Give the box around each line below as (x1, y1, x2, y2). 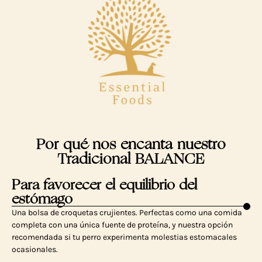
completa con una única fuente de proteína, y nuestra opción (12, 220, 233, 230)
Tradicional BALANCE (57, 149, 205, 170)
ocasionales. (12, 244, 58, 255)
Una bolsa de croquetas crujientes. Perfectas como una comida (12, 208, 242, 218)
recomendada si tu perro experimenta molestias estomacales (12, 232, 237, 243)
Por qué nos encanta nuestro (36, 134, 226, 155)
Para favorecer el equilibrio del (12, 175, 197, 195)
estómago (12, 189, 73, 209)
